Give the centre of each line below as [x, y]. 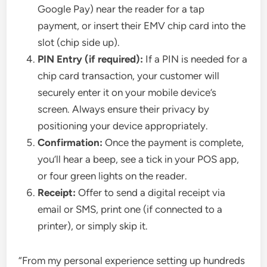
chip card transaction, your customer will [129, 76]
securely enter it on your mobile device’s [127, 93]
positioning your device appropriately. [123, 126]
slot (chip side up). [79, 43]
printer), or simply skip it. [93, 226]
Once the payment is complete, [173, 143]
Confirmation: [70, 143]
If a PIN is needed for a [195, 59]
